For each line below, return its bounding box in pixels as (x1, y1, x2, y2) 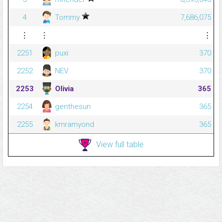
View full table (96, 139, 144, 149)
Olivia (53, 84, 74, 94)
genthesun (53, 102, 91, 111)
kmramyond (53, 120, 94, 129)
